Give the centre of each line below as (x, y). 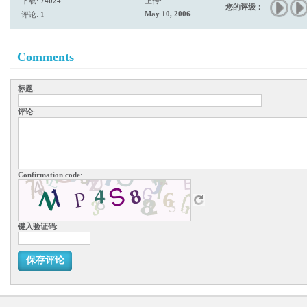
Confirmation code (49, 175)
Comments (46, 57)
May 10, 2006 (168, 14)
